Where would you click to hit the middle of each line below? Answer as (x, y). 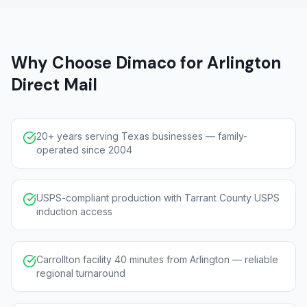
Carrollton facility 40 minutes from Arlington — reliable (157, 259)
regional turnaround (81, 273)
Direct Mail (54, 85)
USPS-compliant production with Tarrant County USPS (158, 198)
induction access (74, 211)
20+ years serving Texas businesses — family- (142, 136)
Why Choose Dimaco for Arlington (146, 63)
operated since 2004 (84, 150)
